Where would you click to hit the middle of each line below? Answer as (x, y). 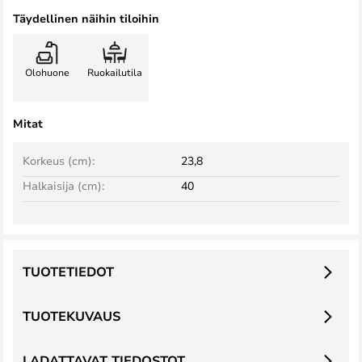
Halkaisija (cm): (63, 185)
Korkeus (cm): (59, 160)
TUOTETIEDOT (68, 271)
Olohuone (47, 72)
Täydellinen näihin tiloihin (86, 18)
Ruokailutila (115, 72)
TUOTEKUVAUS (72, 316)
